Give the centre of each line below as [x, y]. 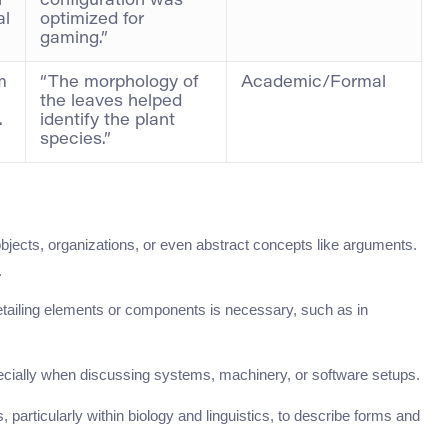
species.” [75, 139]
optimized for [92, 19]
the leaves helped [111, 101]
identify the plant [107, 120]
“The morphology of [119, 82]
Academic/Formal [313, 82]
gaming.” [74, 38]
